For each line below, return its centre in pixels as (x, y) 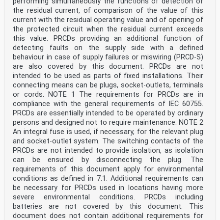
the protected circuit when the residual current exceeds (108, 29)
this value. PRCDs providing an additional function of (108, 39)
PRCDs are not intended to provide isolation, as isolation (108, 151)
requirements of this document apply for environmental (108, 169)
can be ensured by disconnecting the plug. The (108, 160)
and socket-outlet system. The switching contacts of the (108, 141)
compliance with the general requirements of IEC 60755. (108, 104)
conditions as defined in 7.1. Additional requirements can (108, 179)
